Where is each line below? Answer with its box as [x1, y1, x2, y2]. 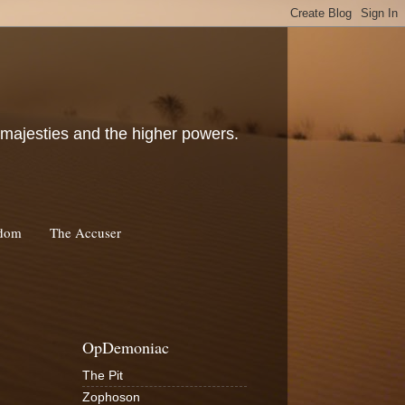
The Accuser [49, 222, 121, 241]
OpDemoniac [82, 335, 169, 358]
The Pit [82, 368, 123, 382]
